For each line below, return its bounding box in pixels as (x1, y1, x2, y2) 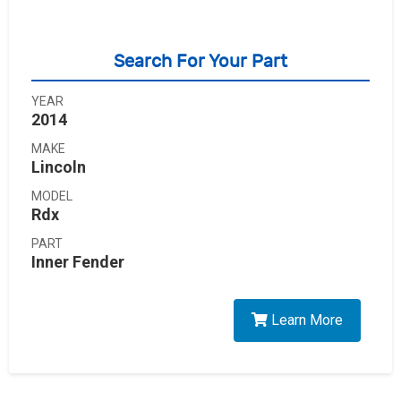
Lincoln (31, 158, 86, 176)
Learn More (268, 311, 343, 328)
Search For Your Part (114, 51, 287, 72)
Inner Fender (31, 252, 124, 271)
